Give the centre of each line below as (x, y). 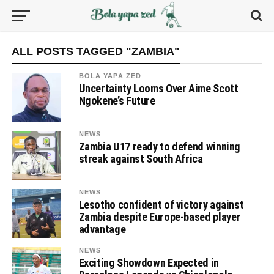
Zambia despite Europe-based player (160, 217)
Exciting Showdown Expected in (149, 263)
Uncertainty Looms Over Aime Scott (158, 88)
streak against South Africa (141, 159)
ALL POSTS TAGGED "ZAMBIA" (95, 51)
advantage (102, 229)
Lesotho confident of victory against (161, 205)
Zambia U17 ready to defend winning (160, 146)
